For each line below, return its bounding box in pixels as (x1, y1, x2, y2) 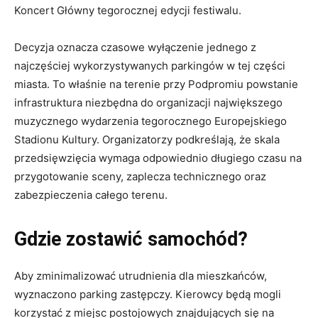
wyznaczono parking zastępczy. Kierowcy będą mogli (14, 287, 281, 301)
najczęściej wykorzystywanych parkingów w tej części (14, 58, 285, 72)
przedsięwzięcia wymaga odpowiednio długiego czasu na (14, 150, 302, 165)
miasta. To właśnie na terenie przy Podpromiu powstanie (14, 77, 298, 91)
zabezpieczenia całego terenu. (14, 187, 168, 202)
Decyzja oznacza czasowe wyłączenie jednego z (14, 40, 256, 54)
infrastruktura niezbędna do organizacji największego (14, 95, 283, 109)
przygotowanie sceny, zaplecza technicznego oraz (14, 169, 266, 183)
